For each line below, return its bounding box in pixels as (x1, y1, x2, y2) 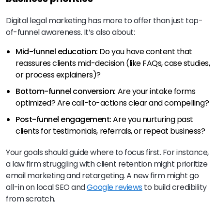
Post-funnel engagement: (15, 113, 111, 125)
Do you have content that (97, 46, 192, 57)
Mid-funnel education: (15, 46, 98, 57)
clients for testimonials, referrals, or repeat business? (15, 125, 205, 137)
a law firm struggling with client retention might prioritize (6, 158, 208, 170)
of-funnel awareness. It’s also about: (6, 26, 135, 38)
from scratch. (6, 193, 55, 204)
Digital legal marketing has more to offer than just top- (6, 15, 203, 26)
